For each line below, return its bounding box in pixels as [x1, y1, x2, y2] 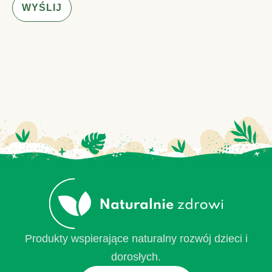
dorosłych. [111, 251, 161, 263]
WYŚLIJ [22, 2, 62, 13]
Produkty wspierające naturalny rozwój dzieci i [24, 233, 248, 245]
